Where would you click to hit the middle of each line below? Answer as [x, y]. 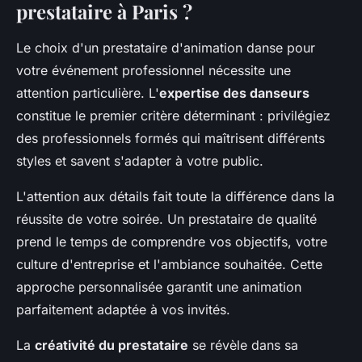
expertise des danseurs [234, 93]
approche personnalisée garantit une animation [159, 287]
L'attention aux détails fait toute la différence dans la [175, 197]
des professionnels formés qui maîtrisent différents [170, 139]
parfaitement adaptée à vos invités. [123, 310]
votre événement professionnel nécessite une [154, 71]
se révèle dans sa [243, 345]
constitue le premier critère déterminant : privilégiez [173, 116]
